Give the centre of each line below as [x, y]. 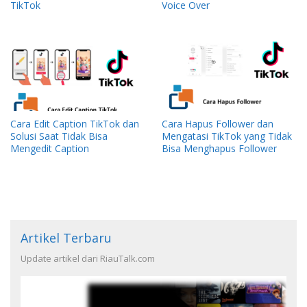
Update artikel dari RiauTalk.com [88, 259]
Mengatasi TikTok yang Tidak [227, 136]
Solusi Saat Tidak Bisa [59, 136]
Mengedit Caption [50, 149]
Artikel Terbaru [66, 238]
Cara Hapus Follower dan [218, 124]
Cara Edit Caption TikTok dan [75, 124]
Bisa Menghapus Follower [219, 149]
